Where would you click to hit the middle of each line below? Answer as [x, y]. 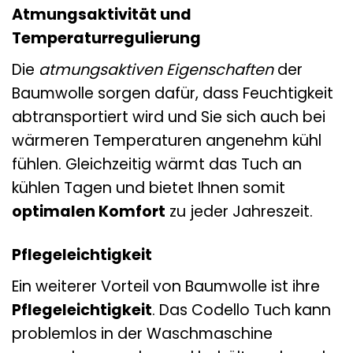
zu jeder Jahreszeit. [239, 212]
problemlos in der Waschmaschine [142, 333]
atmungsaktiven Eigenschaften [156, 70]
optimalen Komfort [89, 212]
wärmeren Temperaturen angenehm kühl [167, 141]
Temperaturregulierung [106, 39]
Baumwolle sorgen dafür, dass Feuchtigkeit [173, 94]
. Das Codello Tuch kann [242, 310]
